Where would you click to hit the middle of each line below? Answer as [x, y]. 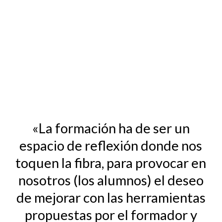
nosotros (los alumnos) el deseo [111, 180]
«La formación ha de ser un [111, 128]
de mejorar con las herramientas [111, 198]
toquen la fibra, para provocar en [111, 163]
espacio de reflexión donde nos [111, 146]
